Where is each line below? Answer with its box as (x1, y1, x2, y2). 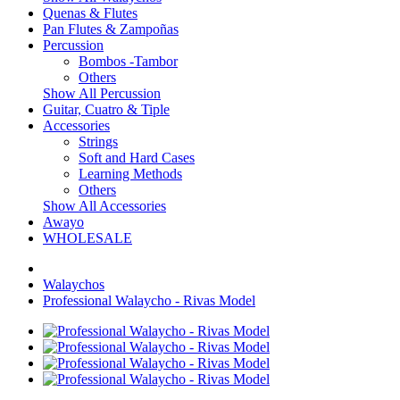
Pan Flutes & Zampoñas (43, 21, 179, 37)
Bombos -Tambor (79, 54, 178, 69)
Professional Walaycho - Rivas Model (43, 293, 255, 308)
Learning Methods (79, 166, 182, 181)
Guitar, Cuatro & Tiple (43, 102, 170, 117)
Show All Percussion (43, 86, 161, 101)
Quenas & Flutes (43, 5, 137, 21)
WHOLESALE (43, 230, 132, 246)
